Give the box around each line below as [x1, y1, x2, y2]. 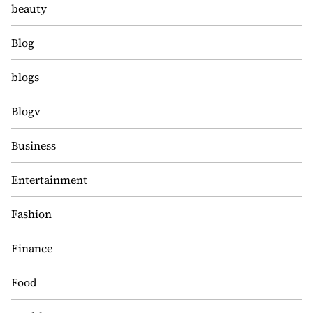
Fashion [11, 206, 52, 221]
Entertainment [11, 172, 87, 187]
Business [11, 138, 56, 153]
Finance [11, 240, 52, 256]
